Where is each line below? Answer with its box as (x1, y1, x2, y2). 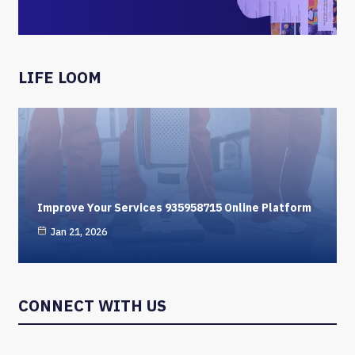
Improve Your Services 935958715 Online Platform (37, 200, 311, 215)
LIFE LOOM (18, 66, 101, 88)
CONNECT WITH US (18, 294, 166, 316)
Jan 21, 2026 (51, 225, 107, 238)
